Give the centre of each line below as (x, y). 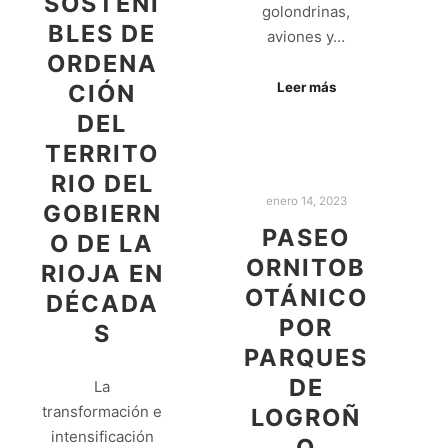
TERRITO (102, 154)
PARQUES (306, 357)
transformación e (102, 411)
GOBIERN (102, 214)
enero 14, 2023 (306, 201)
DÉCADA (102, 304)
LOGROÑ (306, 417)
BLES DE (102, 34)
